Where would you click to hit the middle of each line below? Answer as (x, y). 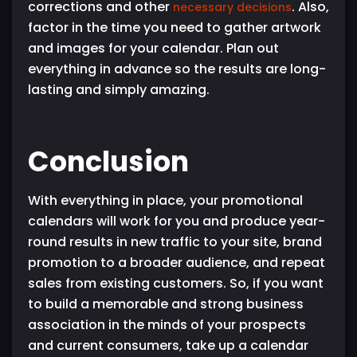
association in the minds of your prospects (167, 324)
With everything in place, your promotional (165, 200)
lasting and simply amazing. (119, 89)
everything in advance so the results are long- (177, 69)
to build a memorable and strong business (166, 304)
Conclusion (108, 161)
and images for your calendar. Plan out (153, 48)
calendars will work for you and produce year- (177, 221)
